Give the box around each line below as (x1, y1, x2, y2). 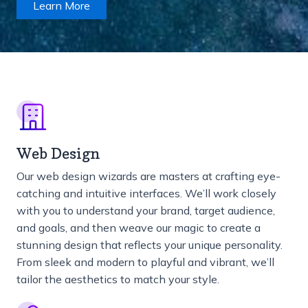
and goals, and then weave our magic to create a (16, 221, 261, 235)
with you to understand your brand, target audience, (16, 203, 275, 218)
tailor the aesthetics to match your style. (16, 272, 219, 287)
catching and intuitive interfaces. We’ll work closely (16, 186, 276, 201)
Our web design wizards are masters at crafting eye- (16, 169, 280, 184)
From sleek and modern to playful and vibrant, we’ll (16, 255, 274, 269)
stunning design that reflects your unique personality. (16, 238, 283, 252)
